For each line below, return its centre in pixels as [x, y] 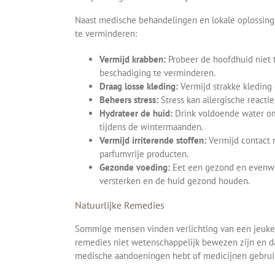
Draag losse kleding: [139, 86]
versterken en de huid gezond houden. [175, 180]
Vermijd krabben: [133, 59]
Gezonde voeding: [135, 167]
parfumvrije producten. [144, 153]
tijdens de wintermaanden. [151, 126]
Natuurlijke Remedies [120, 205]
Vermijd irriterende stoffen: [153, 140]
